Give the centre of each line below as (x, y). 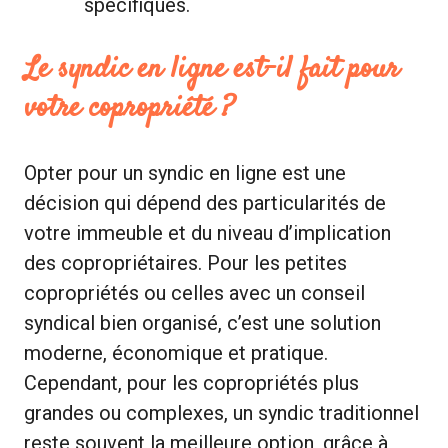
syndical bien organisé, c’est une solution (202, 322)
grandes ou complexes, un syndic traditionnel (221, 412)
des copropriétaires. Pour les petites (185, 262)
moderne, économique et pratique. (176, 352)
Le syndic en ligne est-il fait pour (211, 69)
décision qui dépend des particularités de (205, 202)
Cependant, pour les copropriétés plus (191, 382)
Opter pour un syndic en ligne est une (185, 172)
